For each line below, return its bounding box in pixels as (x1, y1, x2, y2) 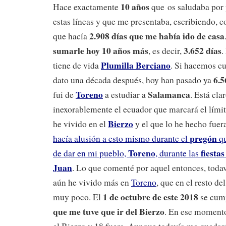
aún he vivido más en (53, 177, 131, 189)
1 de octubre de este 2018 (103, 190, 198, 204)
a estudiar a (103, 89, 148, 101)
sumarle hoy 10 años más (53, 44, 148, 58)
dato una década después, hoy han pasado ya (53, 74, 213, 86)
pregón (190, 132, 217, 145)
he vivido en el (53, 118, 108, 130)
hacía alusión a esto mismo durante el (53, 133, 190, 145)
